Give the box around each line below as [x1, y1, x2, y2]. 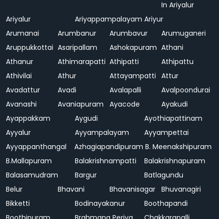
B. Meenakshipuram [145, 142, 212, 152]
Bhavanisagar [109, 184, 155, 194]
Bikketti [6, 198, 30, 208]
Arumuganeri [161, 28, 206, 38]
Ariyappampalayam [75, 14, 143, 24]
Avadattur [6, 85, 40, 95]
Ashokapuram [109, 43, 157, 52]
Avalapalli [109, 85, 141, 95]
